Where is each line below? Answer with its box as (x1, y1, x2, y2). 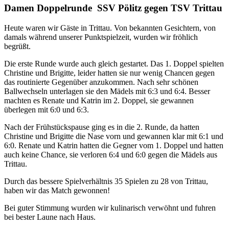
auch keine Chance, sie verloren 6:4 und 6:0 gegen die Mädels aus (4, 150, 217, 159)
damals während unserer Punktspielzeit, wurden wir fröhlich (4, 32, 198, 41)
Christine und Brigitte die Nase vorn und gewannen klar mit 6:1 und (4, 131, 223, 141)
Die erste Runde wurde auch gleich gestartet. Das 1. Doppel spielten (4, 59, 224, 68)
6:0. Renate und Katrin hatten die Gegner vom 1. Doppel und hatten (4, 141, 223, 150)
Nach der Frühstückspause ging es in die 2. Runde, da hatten (4, 122, 199, 131)
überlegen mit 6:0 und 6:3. (4, 105, 89, 114)
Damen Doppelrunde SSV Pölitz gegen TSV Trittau (4, 2, 222, 13)
